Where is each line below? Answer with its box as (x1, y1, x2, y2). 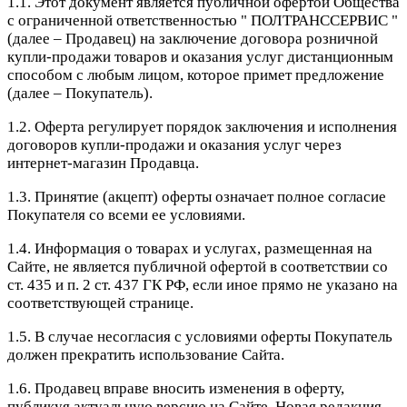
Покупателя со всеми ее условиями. (7, 206, 245, 224)
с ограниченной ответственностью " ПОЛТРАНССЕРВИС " (7, 12, 398, 30)
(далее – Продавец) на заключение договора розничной (7, 30, 378, 48)
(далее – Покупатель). (7, 84, 153, 103)
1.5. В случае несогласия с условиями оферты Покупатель (7, 328, 392, 346)
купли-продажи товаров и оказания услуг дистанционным (7, 48, 393, 66)
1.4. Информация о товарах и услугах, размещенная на (7, 240, 372, 258)
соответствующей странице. (7, 294, 194, 313)
